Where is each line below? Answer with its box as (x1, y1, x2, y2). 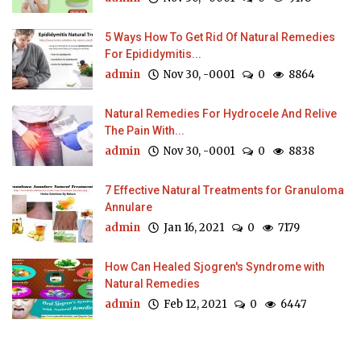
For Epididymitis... (105, 47, 201, 60)
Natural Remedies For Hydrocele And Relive (105, 106, 337, 120)
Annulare (105, 200, 152, 214)
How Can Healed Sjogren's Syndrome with (105, 259, 325, 273)
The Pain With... (105, 123, 185, 137)
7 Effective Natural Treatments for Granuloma (105, 183, 344, 197)
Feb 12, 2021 (159, 297, 226, 311)
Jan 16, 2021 (159, 220, 224, 234)
